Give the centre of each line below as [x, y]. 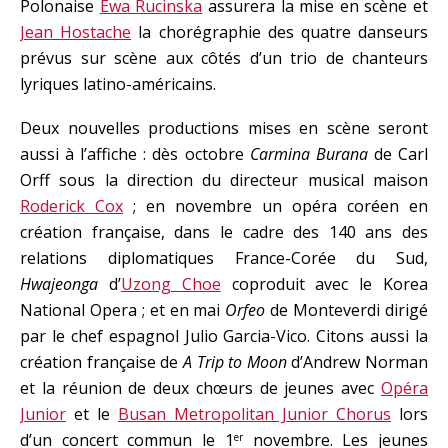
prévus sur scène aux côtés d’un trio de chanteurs [224, 58]
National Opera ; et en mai [123, 310]
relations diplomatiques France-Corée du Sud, [224, 258]
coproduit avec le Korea [324, 284]
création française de [101, 362]
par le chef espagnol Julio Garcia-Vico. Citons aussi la [224, 336]
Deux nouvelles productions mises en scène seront [224, 128]
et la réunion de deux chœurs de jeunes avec [200, 388]
